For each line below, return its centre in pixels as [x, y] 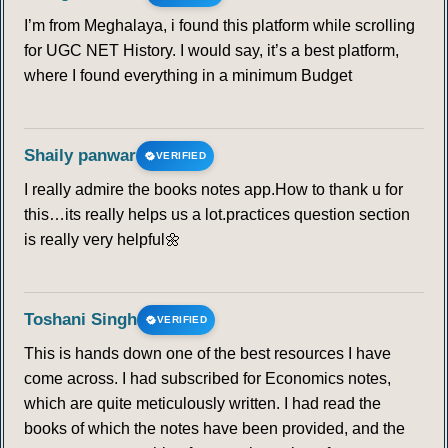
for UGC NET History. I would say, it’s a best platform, [211, 51]
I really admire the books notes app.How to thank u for [213, 190]
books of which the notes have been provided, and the [214, 429]
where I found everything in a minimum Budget [188, 76]
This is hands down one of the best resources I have [207, 354]
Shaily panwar [80, 156]
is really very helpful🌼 [102, 240]
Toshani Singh [80, 320]
